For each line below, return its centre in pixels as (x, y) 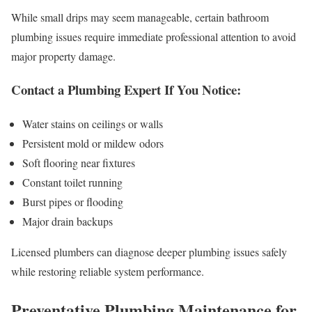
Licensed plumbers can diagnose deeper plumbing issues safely (149, 252)
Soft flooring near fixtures (79, 163)
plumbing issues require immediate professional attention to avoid (154, 36)
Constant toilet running (72, 182)
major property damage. (63, 56)
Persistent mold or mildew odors (93, 143)
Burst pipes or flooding (73, 202)
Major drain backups (68, 221)
